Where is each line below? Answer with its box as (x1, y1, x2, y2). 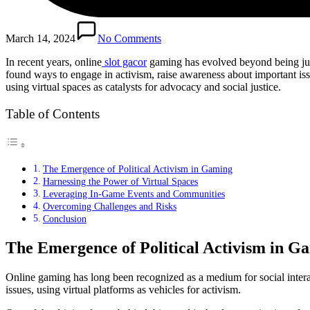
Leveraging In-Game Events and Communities (42, 188, 225, 199)
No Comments (98, 32, 161, 44)
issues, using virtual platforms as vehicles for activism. (6, 283, 241, 295)
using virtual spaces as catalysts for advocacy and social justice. (6, 80, 281, 93)
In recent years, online (6, 55, 102, 68)
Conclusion (42, 212, 86, 224)
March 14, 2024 (6, 32, 75, 44)
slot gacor (104, 55, 147, 68)
